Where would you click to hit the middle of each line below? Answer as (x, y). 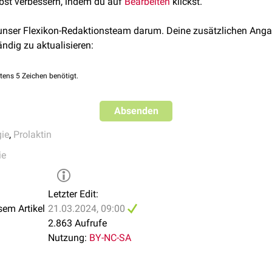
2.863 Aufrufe (77, 223)
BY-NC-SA (110, 238)
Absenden (136, 111)
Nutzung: (67, 238)
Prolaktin (32, 134)
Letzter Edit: (73, 194)
